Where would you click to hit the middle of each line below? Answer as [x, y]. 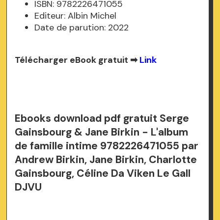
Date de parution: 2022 [82, 28]
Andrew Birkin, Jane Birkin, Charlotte [106, 160]
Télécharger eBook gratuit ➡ [77, 60]
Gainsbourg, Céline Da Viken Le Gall [103, 174]
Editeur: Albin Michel [76, 16]
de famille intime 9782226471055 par [107, 146]
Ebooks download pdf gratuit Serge [102, 119]
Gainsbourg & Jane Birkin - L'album [102, 132]
